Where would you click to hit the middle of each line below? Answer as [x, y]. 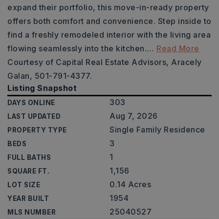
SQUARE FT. [28, 171]
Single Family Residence [157, 130]
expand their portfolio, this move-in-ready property [108, 7]
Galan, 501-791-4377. [50, 76]
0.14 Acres [130, 184]
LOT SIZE [24, 185]
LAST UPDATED [34, 116]
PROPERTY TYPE [37, 130]
